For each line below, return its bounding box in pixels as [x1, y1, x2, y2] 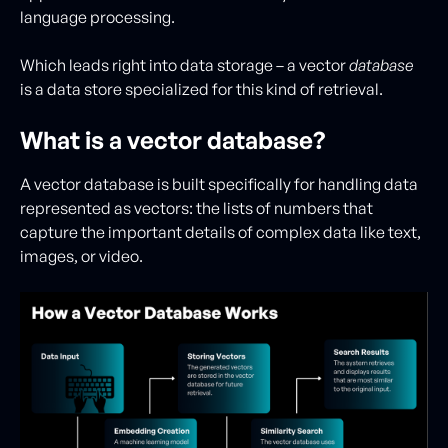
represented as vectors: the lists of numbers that [20, 198, 373, 218]
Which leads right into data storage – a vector [20, 55, 349, 75]
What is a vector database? [20, 125, 325, 155]
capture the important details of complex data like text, [20, 222, 421, 242]
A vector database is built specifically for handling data [20, 174, 418, 194]
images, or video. [20, 246, 146, 266]
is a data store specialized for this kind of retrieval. [20, 79, 386, 99]
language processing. [20, 7, 175, 27]
